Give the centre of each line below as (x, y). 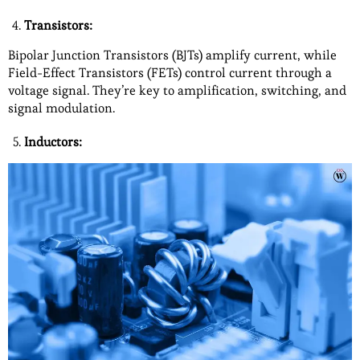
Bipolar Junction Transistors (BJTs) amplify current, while (172, 55)
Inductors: (55, 142)
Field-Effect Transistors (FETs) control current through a (170, 73)
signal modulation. (61, 108)
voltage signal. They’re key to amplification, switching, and (177, 91)
